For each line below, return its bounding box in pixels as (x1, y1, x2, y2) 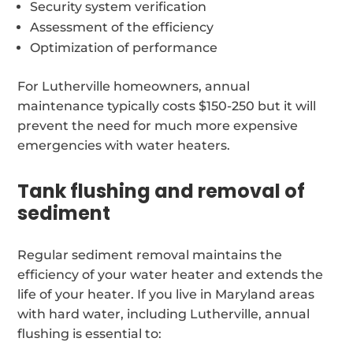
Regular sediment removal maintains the (17, 247, 283, 262)
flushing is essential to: (17, 325, 162, 341)
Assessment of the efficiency (30, 19, 214, 35)
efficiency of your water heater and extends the (17, 266, 324, 282)
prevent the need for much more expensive (17, 117, 299, 133)
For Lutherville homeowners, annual (17, 78, 251, 94)
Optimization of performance (30, 39, 218, 55)
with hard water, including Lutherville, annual (17, 306, 310, 321)
